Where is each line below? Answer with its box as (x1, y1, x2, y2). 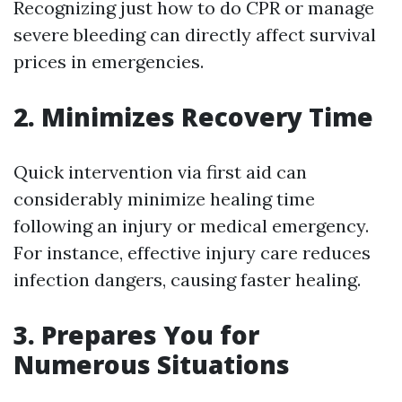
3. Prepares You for (13, 317, 259, 352)
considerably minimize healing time (13, 187, 315, 210)
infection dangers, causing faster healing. (13, 267, 361, 291)
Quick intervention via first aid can (13, 160, 307, 183)
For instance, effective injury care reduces (13, 240, 371, 264)
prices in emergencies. (13, 49, 204, 73)
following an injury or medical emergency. (13, 214, 369, 237)
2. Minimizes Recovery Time (13, 99, 373, 134)
